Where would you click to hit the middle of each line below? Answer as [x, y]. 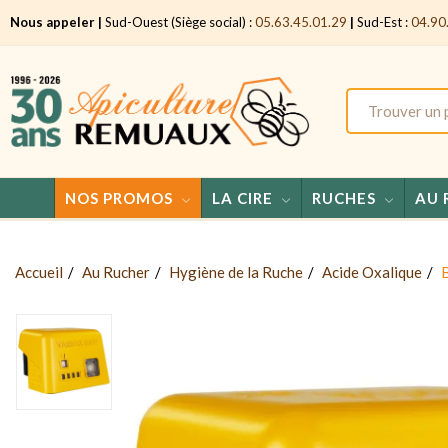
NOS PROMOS [118, 197]
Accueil [39, 271]
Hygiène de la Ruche [236, 271]
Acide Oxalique [372, 271]
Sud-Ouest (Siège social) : [178, 22]
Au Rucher [116, 271]
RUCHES [343, 197]
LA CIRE [242, 197]
